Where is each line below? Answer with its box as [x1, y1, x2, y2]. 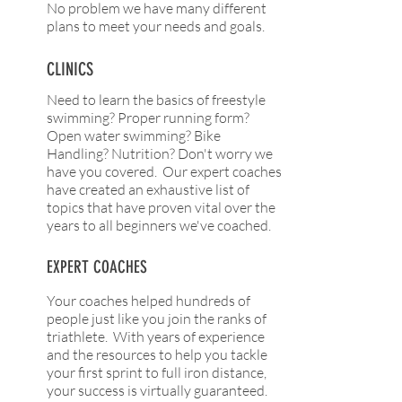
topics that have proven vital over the [47, 198, 275, 216]
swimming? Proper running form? [47, 109, 249, 127]
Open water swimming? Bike [47, 127, 221, 144]
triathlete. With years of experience [47, 328, 265, 345]
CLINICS [47, 58, 93, 80]
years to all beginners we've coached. [47, 216, 271, 234]
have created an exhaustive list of [47, 180, 249, 198]
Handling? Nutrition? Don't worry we [47, 144, 273, 162]
